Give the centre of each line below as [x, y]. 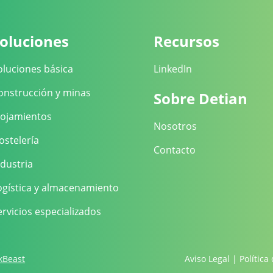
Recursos [186, 41]
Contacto [174, 150]
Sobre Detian [200, 99]
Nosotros [175, 126]
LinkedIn [172, 69]
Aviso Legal [207, 258]
